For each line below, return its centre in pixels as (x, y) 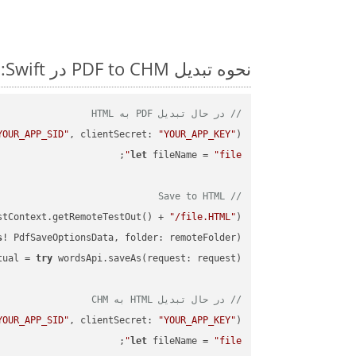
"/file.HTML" (202, 217)
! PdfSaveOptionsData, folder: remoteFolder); (122, 238)
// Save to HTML (233, 197)
